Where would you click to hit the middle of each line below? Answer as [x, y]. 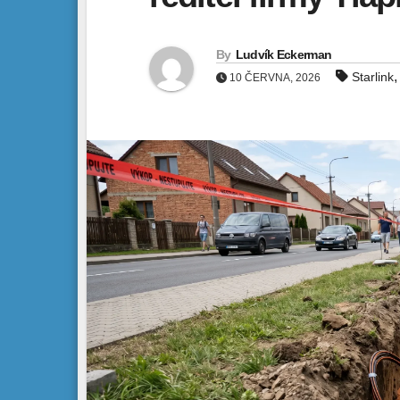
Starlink [373, 77]
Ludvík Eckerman [283, 55]
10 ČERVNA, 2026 [275, 78]
